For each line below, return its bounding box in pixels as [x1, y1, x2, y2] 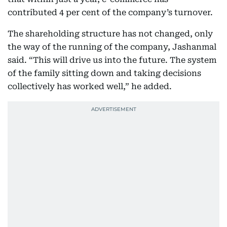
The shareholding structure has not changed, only [8, 28, 213, 39]
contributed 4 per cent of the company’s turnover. [8, 7, 213, 17]
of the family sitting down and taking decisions [8, 68, 201, 78]
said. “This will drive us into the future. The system [8, 55, 216, 65]
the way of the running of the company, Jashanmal [8, 42, 216, 52]
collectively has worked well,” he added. [8, 81, 172, 91]
